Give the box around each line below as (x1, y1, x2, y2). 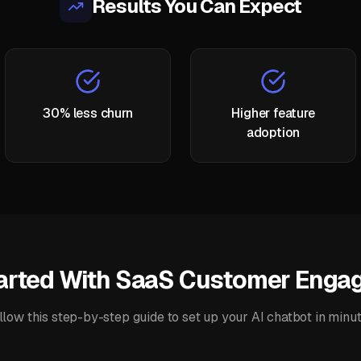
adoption (246, 124, 301, 141)
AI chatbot (251, 309, 313, 326)
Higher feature (231, 105, 315, 122)
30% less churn (43, 105, 133, 122)
